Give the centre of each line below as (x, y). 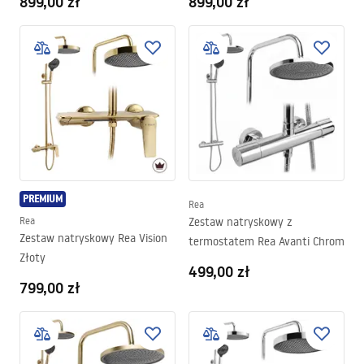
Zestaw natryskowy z (240, 222)
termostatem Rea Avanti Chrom (266, 241)
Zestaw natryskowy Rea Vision (93, 238)
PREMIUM (43, 199)
